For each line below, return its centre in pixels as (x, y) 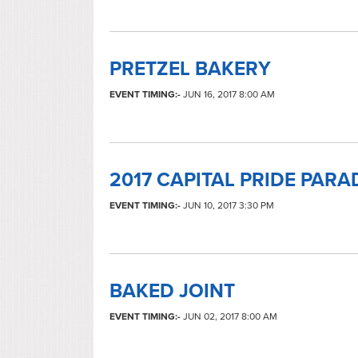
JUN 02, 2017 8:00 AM (229, 316)
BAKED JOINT (172, 291)
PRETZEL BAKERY (190, 69)
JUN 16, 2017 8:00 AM (228, 94)
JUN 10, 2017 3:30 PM (227, 205)
